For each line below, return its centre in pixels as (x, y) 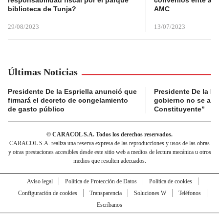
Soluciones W (150, 193)
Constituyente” (179, 109)
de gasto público (36, 109)
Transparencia (105, 193)
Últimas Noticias (43, 72)
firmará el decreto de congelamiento (68, 100)
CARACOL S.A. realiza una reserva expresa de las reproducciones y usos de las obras (109, 143)
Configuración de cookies (47, 193)
